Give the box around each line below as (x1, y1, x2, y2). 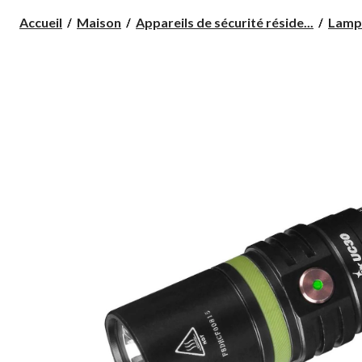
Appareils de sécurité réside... (136, 14, 314, 30)
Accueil (19, 14, 62, 30)
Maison (77, 14, 121, 30)
